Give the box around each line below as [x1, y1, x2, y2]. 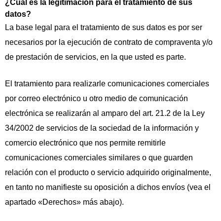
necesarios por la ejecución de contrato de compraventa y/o [5, 38, 213, 47]
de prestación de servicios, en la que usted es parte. [5, 53, 186, 62]
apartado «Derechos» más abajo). [5, 198, 124, 207]
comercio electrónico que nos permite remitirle [5, 139, 166, 147]
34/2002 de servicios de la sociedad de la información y [5, 124, 199, 133]
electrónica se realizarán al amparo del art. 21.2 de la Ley [5, 109, 205, 118]
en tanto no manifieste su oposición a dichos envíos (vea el [5, 183, 211, 192]
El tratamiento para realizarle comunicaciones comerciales [5, 79, 209, 88]
